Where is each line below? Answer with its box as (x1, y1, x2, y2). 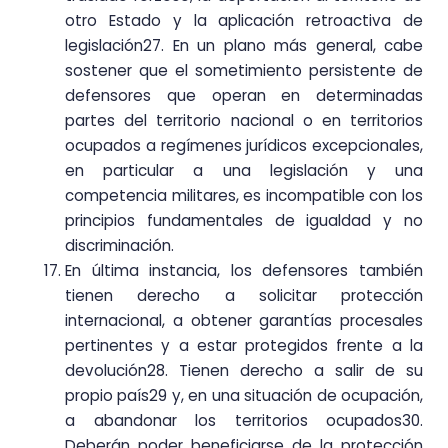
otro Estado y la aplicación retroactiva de (65, 9, 423, 31)
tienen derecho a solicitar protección (65, 284, 423, 306)
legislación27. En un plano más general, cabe (65, 34, 423, 56)
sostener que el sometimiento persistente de (65, 59, 423, 81)
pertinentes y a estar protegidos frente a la (65, 334, 423, 356)
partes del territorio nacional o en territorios (65, 109, 423, 131)
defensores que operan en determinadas (65, 84, 423, 106)
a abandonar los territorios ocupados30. (65, 409, 423, 431)
